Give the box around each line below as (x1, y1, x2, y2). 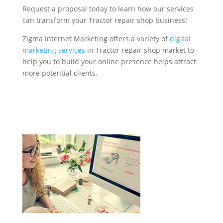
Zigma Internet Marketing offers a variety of (22, 34, 170, 44)
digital (169, 34, 191, 44)
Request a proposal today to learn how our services (22, 4, 194, 14)
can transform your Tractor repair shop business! (22, 15, 187, 25)
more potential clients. (22, 68, 98, 78)
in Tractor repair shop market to (85, 45, 194, 55)
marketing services (22, 45, 85, 55)
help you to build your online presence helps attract (22, 57, 196, 67)
